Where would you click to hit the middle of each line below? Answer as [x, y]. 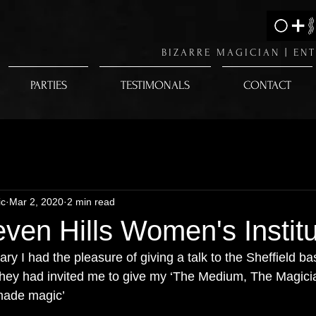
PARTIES [48, 85]
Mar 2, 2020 [36, 201]
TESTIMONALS [155, 85]
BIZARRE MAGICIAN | [227, 53]
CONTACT [267, 85]
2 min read [91, 201]
